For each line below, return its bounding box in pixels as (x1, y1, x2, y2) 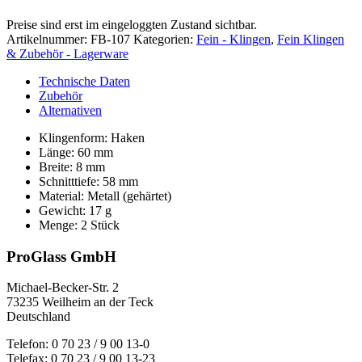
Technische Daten (39, 74, 130, 88)
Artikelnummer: (6, 32, 90, 46)
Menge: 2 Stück (39, 217, 120, 232)
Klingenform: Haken (39, 130, 145, 145)
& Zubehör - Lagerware (6, 46, 128, 61)
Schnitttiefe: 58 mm (39, 174, 138, 188)
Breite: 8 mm (39, 159, 105, 174)
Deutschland (6, 309, 70, 324)
